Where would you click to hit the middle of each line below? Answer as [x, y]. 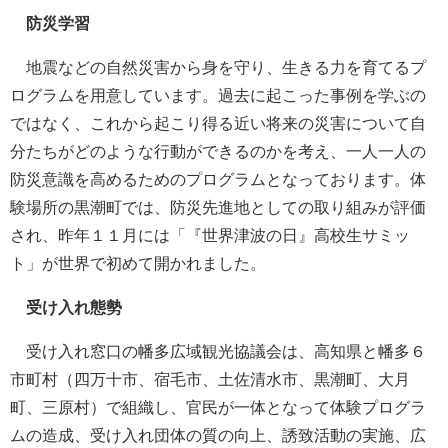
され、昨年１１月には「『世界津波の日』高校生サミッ [210, 235]
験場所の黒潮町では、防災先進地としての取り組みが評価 [218, 207]
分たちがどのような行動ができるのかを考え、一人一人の [218, 151]
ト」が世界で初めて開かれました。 [138, 263]
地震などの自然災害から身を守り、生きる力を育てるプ [218, 67]
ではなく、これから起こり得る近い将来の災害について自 [218, 123]
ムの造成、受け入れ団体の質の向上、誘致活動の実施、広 [218, 435]
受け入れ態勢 [66, 307]
